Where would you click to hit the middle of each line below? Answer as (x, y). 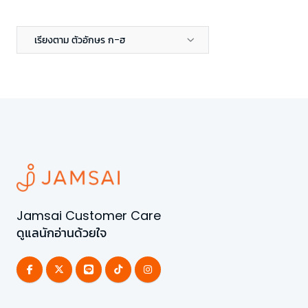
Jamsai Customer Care (89, 216)
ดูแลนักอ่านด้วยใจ (62, 233)
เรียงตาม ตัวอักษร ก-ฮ (80, 40)
